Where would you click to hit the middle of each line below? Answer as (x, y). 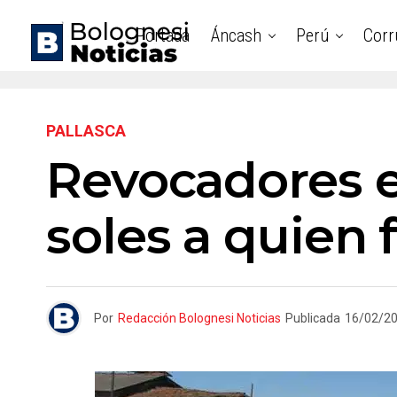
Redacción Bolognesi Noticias (199, 318)
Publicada (313, 318)
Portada (163, 35)
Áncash (236, 35)
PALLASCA (86, 131)
